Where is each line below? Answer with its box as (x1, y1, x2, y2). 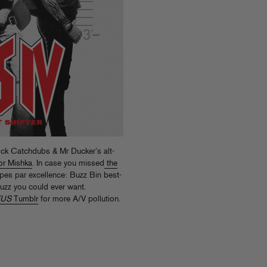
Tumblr (11, 195, 38, 204)
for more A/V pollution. (38, 195, 120, 204)
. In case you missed (32, 159, 104, 168)
